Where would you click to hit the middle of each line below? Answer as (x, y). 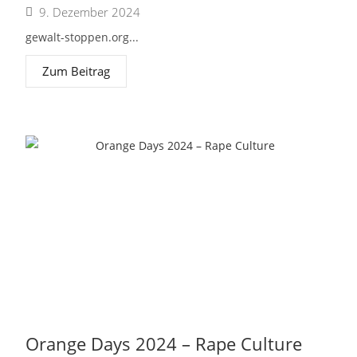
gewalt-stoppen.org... (82, 37)
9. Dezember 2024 (90, 12)
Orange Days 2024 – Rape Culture (164, 343)
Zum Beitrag (76, 71)
